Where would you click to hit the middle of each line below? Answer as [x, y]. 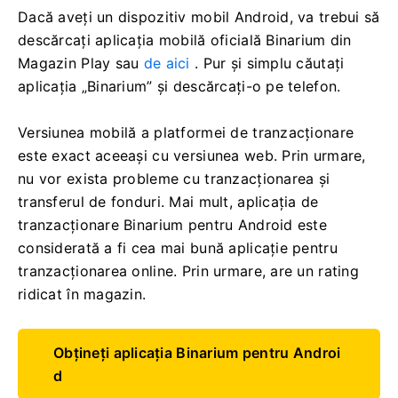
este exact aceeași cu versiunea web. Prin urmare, [192, 155]
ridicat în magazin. [82, 294]
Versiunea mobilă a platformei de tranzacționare [186, 132]
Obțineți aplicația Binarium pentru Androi [197, 352]
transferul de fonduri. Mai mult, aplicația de [168, 201]
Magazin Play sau [81, 63]
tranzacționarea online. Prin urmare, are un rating [188, 271]
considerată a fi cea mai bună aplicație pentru [178, 247]
